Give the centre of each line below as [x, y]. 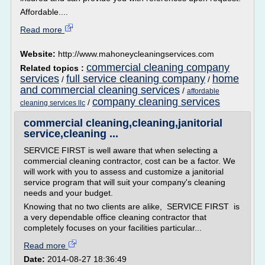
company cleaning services [156, 102]
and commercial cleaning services [100, 90]
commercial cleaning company [158, 67]
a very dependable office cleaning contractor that [115, 217]
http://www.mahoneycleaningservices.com [136, 54]
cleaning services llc [53, 103]
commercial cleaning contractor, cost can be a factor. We [130, 161]
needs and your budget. [68, 193]
